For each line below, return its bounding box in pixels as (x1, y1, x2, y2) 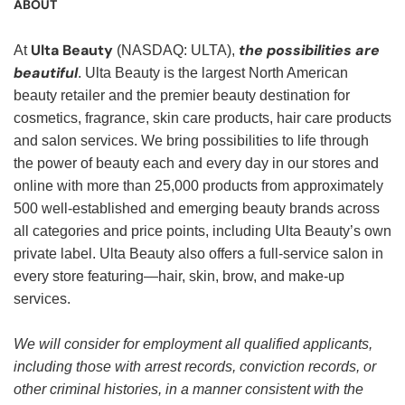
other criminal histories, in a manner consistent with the (14, 381, 363, 398)
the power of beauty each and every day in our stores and (14, 155, 379, 172)
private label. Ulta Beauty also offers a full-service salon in (14, 246, 383, 262)
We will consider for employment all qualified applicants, (14, 336, 372, 353)
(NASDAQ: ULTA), (113, 42, 239, 59)
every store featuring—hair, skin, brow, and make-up (14, 268, 344, 285)
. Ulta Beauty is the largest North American (78, 65, 348, 81)
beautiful (14, 63, 78, 83)
